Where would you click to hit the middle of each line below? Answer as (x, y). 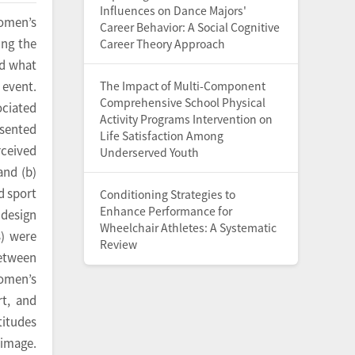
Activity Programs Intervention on (186, 119)
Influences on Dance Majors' (173, 10)
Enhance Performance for (166, 211)
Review (118, 244)
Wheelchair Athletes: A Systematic (188, 227)
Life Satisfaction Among (162, 136)
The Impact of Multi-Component (183, 86)
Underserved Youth (149, 152)
